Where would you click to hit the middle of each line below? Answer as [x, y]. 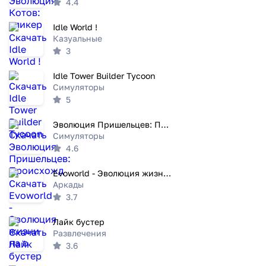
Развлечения [80, 233]
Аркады [68, 185]
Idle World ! [75, 27]
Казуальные [77, 39]
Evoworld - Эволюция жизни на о [167, 173]
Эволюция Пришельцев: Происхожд [165, 124]
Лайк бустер [79, 222]
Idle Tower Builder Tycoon [104, 76]
